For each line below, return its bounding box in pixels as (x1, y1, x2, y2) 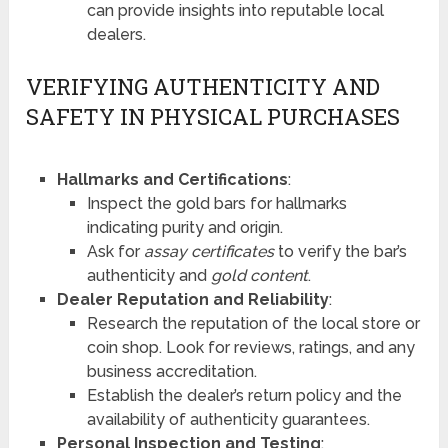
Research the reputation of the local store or (86, 313, 420, 333)
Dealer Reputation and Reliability (56, 289, 329, 309)
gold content (210, 265, 308, 285)
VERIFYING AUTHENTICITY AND (26, 71, 381, 101)
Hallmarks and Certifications (56, 169, 288, 189)
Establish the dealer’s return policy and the (86, 385, 402, 405)
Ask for (86, 241, 144, 261)
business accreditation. (86, 361, 257, 381)
